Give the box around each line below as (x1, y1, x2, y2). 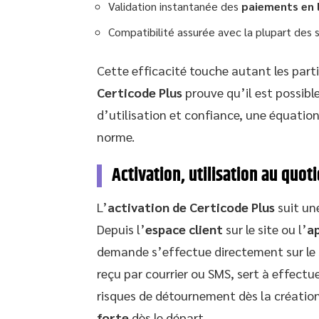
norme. (97, 127, 135, 145)
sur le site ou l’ (223, 220, 307, 237)
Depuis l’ (97, 220, 145, 237)
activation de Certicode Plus (108, 198, 275, 215)
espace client (145, 220, 223, 237)
